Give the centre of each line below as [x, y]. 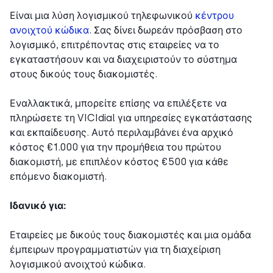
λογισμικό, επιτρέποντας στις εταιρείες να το [115, 45]
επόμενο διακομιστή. [58, 177]
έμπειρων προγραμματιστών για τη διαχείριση [115, 250]
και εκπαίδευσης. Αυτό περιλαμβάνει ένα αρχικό [122, 133]
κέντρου [214, 16]
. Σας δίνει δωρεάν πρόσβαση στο [166, 30]
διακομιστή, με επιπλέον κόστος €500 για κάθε [119, 162]
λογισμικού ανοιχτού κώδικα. [78, 264]
